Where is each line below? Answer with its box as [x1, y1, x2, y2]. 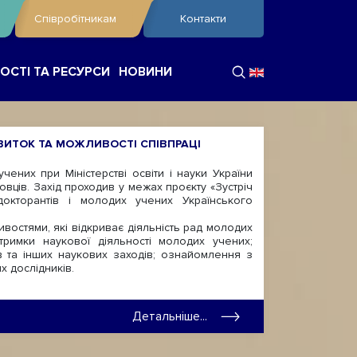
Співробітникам [33, 12, 116, 25]
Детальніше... [132, 308, 207, 324]
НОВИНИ [119, 65, 172, 80]
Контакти [180, 12, 227, 25]
